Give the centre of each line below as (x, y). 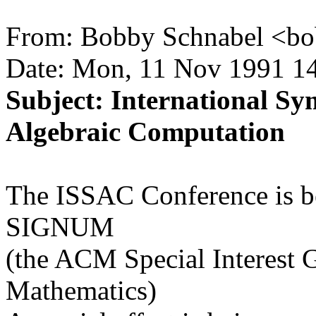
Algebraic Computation (145, 131)
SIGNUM (60, 226)
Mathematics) (81, 290)
